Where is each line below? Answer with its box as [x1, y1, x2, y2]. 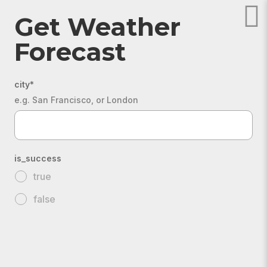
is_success [14, 153, 61, 163]
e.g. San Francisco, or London [14, 95, 138, 105]
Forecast [14, 36, 126, 67]
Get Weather [14, 11, 181, 42]
